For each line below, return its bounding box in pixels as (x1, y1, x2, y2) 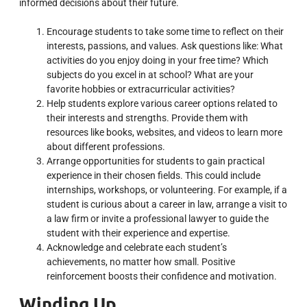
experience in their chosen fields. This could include (47, 170, 260, 182)
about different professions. (47, 141, 165, 153)
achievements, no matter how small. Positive (47, 256, 235, 268)
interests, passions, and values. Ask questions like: (47, 40, 260, 52)
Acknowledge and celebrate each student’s (47, 242, 227, 254)
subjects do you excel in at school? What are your (47, 69, 254, 81)
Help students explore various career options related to (47, 98, 278, 110)
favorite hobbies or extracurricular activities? (47, 84, 235, 95)
